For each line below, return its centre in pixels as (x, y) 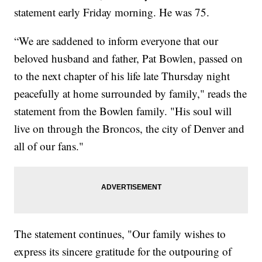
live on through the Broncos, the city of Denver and (130, 129)
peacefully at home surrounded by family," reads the (131, 94)
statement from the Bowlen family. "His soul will (123, 111)
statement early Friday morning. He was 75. (112, 12)
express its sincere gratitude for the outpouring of (123, 251)
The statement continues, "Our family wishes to (120, 234)
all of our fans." (49, 146)
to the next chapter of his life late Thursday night (122, 76)
